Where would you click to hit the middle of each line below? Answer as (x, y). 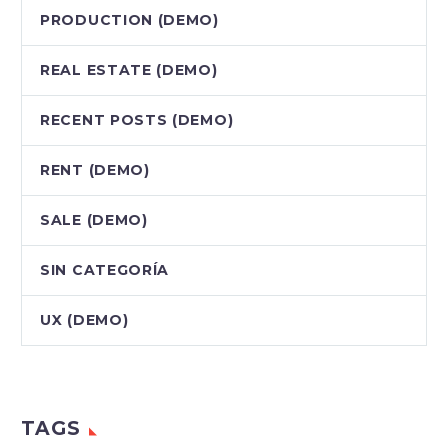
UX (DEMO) (84, 319)
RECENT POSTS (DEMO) (137, 119)
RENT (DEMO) (95, 169)
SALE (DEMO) (94, 219)
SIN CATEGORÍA (105, 269)
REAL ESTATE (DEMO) (129, 69)
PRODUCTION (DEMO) (129, 19)
